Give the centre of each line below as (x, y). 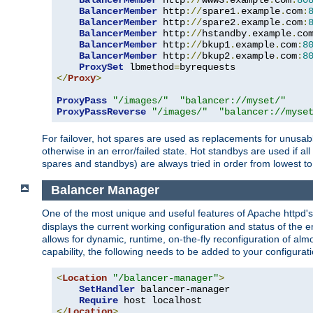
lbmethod (149, 67)
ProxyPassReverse (101, 112)
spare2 (219, 23)
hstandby (224, 34)
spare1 (219, 12)
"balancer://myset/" (233, 101)
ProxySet (101, 67)
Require (99, 300)
